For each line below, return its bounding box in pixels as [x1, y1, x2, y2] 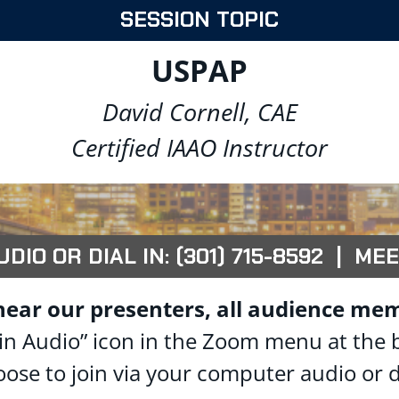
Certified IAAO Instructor [71, 130, 328, 164]
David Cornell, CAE [102, 94, 297, 128]
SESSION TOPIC [120, 5, 279, 33]
